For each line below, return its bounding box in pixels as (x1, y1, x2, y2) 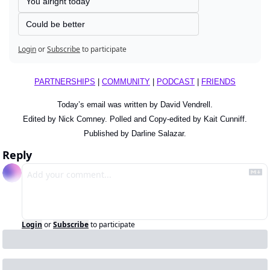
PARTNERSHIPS (34, 77, 95, 86)
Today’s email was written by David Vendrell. (57, 99, 213, 109)
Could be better (26, 19, 85, 29)
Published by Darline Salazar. (84, 128, 186, 138)
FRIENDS (201, 77, 236, 86)
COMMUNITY (102, 77, 150, 86)
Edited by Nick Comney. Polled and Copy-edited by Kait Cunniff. (23, 114, 247, 124)
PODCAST (157, 77, 195, 86)
